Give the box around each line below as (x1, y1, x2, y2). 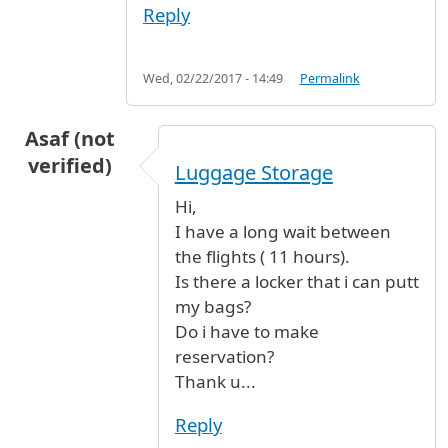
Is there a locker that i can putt (174, 269, 419, 293)
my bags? (174, 294, 251, 318)
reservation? (174, 344, 274, 368)
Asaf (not (24, 124, 115, 152)
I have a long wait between (174, 219, 391, 243)
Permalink (299, 69, 360, 87)
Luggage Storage (174, 158, 333, 186)
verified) (27, 151, 112, 179)
